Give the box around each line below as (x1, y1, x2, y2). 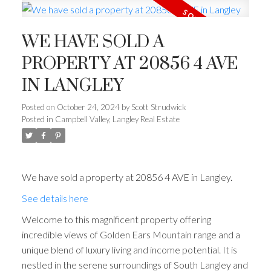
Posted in (21, 114, 53, 124)
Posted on (21, 102, 57, 112)
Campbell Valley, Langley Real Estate (54, 114, 180, 124)
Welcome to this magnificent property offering (21, 213, 211, 225)
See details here (21, 192, 88, 204)
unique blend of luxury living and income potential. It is (21, 243, 237, 255)
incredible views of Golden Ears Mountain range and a (21, 228, 240, 240)
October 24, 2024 (56, 102, 120, 112)
